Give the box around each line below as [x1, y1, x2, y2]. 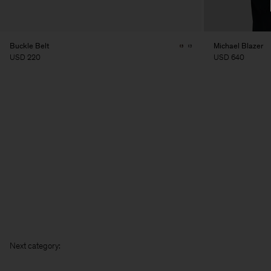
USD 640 [214, 53, 244, 62]
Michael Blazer [214, 41, 263, 50]
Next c [10, 241, 32, 251]
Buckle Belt [10, 41, 49, 50]
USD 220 [10, 53, 41, 62]
